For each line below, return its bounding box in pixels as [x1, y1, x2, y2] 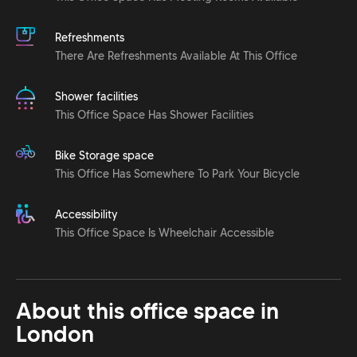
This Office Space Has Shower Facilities [55, 108, 253, 123]
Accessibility [55, 207, 118, 222]
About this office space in [16, 297, 279, 326]
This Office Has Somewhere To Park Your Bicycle [55, 167, 300, 182]
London [16, 320, 94, 349]
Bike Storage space [55, 148, 154, 163]
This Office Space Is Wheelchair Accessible [55, 226, 274, 241]
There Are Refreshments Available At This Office [55, 49, 297, 64]
